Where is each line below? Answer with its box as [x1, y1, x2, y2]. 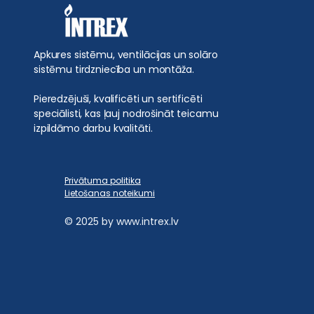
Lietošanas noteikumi [64, 186, 155, 199]
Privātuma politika [64, 174, 141, 186]
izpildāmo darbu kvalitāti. [34, 121, 153, 135]
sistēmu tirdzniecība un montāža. [34, 62, 194, 76]
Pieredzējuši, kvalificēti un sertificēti [34, 91, 203, 106]
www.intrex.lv [116, 214, 179, 228]
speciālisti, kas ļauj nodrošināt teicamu [34, 106, 219, 121]
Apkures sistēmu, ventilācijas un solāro [34, 47, 218, 62]
